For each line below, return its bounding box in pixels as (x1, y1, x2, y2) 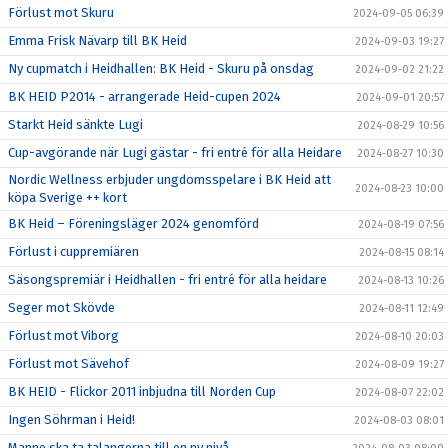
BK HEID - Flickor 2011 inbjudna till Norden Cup (8, 384, 276, 399)
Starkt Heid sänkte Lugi (8, 117, 143, 132)
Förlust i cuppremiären (8, 244, 139, 259)
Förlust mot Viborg (8, 328, 119, 343)
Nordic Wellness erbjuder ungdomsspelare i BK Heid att (8, 172, 331, 187)
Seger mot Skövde (8, 300, 115, 315)
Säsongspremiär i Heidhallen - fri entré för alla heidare (8, 272, 327, 287)
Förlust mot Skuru (8, 5, 114, 20)
